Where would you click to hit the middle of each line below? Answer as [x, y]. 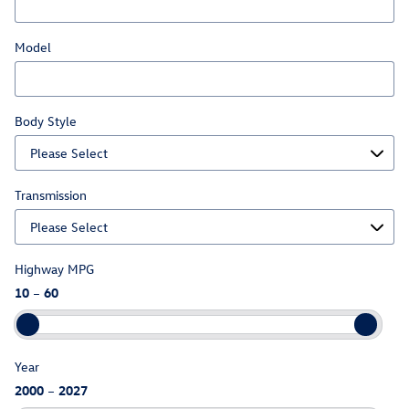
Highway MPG [54, 269]
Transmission [51, 195]
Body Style [46, 121]
